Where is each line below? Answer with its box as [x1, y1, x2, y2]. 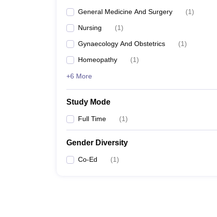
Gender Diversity [66, 139, 128, 147]
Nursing [78, 24, 102, 31]
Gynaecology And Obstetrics [78, 40, 165, 47]
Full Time [78, 115, 106, 123]
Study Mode [66, 98, 110, 106]
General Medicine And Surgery [78, 8, 172, 15]
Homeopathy [78, 56, 117, 63]
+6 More [66, 72, 92, 80]
